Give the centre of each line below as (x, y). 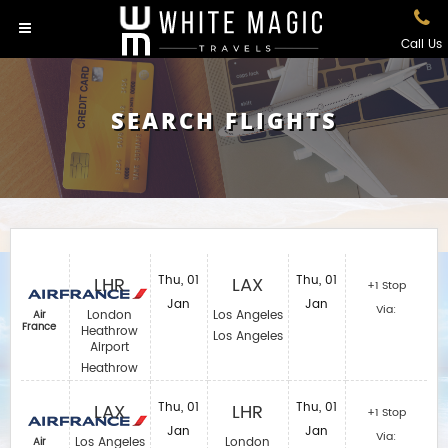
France (39, 327)
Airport (110, 347)
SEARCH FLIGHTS (224, 119)
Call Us (421, 44)
